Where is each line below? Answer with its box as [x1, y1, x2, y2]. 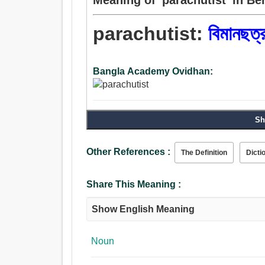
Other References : [86, 147, 171, 157]
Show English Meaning [92, 204, 195, 215]
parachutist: [93, 23, 209, 45]
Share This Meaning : [86, 179, 182, 190]
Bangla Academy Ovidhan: [93, 66, 214, 77]
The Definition [181, 148, 228, 157]
